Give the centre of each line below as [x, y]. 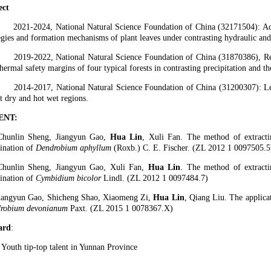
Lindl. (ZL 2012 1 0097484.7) [156, 178]
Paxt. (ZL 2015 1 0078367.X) [122, 208]
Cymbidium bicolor [70, 178]
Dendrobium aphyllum [73, 148]
